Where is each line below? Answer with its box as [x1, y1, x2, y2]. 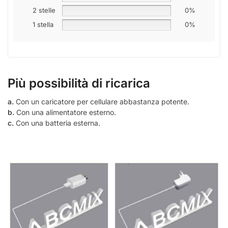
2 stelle [33, 6, 55, 15]
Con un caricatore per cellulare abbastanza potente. [16, 97, 189, 106]
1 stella [33, 20, 53, 29]
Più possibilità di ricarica [8, 76, 150, 91]
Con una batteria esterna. [14, 119, 100, 128]
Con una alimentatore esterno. [14, 108, 116, 117]
